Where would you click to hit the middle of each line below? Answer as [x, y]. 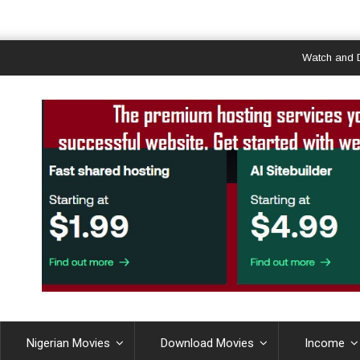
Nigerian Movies [68, 343]
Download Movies [208, 343]
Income [325, 343]
